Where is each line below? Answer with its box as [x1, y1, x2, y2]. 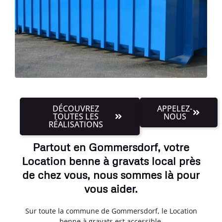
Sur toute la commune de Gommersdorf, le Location [25, 206, 197, 216]
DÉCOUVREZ [53, 103, 100, 114]
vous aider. [84, 181, 138, 195]
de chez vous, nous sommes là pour [22, 167, 200, 181]
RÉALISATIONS [49, 118, 104, 130]
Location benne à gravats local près [22, 154, 200, 167]
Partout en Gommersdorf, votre [33, 140, 189, 154]
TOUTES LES [53, 111, 99, 122]
